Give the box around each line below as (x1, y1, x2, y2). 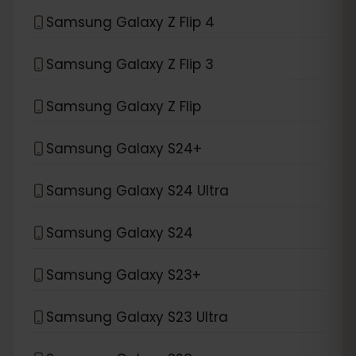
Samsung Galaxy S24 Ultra (46, 180, 229, 200)
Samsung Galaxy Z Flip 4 (46, 12, 215, 32)
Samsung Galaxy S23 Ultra (46, 307, 228, 327)
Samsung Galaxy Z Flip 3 (46, 54, 214, 74)
